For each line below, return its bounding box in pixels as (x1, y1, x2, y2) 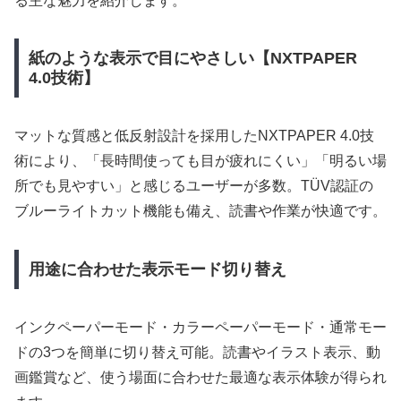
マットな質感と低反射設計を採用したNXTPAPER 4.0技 (14, 128, 374, 144)
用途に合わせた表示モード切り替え (28, 260, 286, 278)
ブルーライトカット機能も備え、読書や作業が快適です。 (14, 203, 387, 219)
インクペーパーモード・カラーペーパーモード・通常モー (14, 319, 387, 335)
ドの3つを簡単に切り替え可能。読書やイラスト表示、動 (14, 344, 380, 360)
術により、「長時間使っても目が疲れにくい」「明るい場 (14, 153, 387, 169)
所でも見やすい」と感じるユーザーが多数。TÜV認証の (14, 178, 373, 194)
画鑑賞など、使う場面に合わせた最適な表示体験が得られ (14, 369, 387, 385)
